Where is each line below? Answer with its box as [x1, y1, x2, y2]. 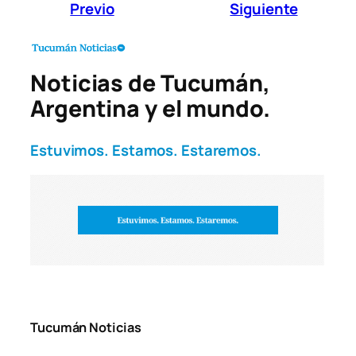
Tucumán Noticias [30, 319, 141, 337]
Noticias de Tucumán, [30, 68, 270, 99]
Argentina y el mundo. [30, 93, 270, 125]
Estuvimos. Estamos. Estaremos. [30, 139, 261, 161]
